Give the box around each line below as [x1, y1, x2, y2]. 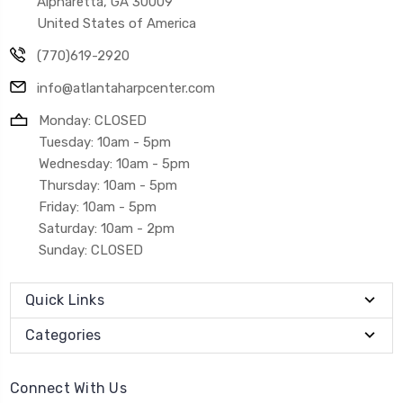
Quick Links [25, 291, 104, 309]
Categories [25, 326, 102, 344]
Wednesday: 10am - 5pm [39, 155, 190, 172]
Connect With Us [10, 379, 127, 397]
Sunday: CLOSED [39, 241, 143, 258]
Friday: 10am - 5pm [39, 198, 157, 215]
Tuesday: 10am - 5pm [39, 133, 171, 150]
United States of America [37, 14, 196, 31]
